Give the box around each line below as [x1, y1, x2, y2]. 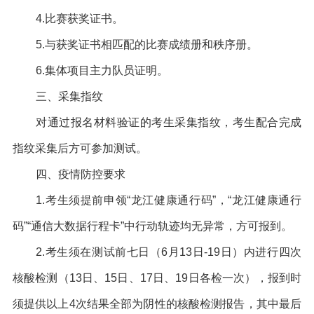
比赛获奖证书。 [45, 12, 124, 25]
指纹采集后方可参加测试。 [12, 142, 147, 154]
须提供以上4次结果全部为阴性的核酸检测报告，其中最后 [12, 297, 302, 310]
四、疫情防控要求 [36, 168, 126, 180]
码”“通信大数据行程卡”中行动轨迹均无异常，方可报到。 [12, 219, 292, 232]
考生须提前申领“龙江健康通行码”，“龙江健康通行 [45, 193, 302, 206]
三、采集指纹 [36, 90, 104, 102]
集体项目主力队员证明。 [45, 64, 169, 76]
